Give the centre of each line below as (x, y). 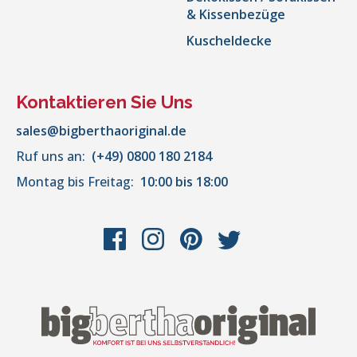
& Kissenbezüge (236, 15)
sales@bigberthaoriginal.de (101, 131)
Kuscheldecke (229, 41)
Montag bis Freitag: (76, 182)
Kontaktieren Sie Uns (104, 102)
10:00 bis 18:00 (184, 182)
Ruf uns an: (52, 157)
